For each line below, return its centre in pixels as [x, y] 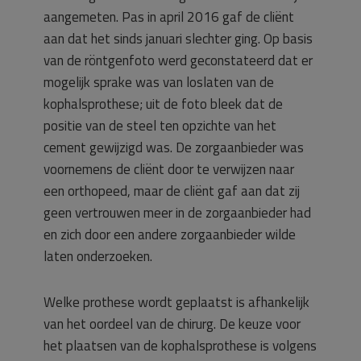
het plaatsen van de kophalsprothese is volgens [180, 346]
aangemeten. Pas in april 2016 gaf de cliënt [169, 17]
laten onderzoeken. [98, 256]
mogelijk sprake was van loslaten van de [159, 82]
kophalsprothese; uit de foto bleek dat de [163, 104]
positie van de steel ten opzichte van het [160, 126]
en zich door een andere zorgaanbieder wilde [170, 234]
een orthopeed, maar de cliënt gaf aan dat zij [172, 191]
